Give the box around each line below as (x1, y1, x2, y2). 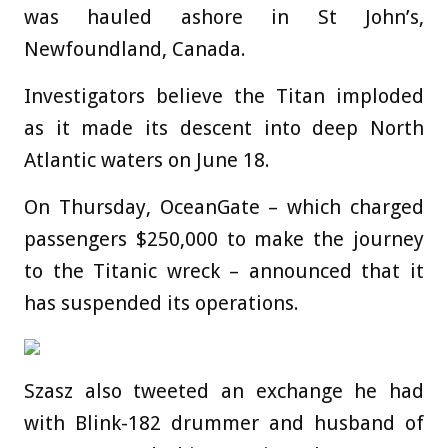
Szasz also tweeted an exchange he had (24, 379, 424, 404)
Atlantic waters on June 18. (24, 148, 270, 173)
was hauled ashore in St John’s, (24, 5, 424, 30)
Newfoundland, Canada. (24, 37, 246, 62)
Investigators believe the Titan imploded (24, 84, 424, 109)
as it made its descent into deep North (24, 116, 424, 141)
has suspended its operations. (24, 291, 299, 316)
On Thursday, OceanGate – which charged (24, 195, 424, 220)
